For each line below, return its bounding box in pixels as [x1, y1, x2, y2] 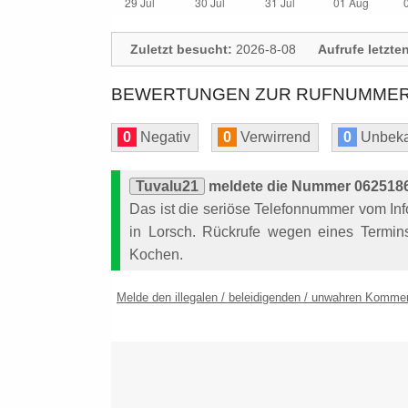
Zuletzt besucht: [130, 42, 232, 56]
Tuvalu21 [136, 178, 199, 194]
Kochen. [129, 247, 183, 262]
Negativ [137, 129, 190, 145]
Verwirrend [237, 129, 311, 145]
